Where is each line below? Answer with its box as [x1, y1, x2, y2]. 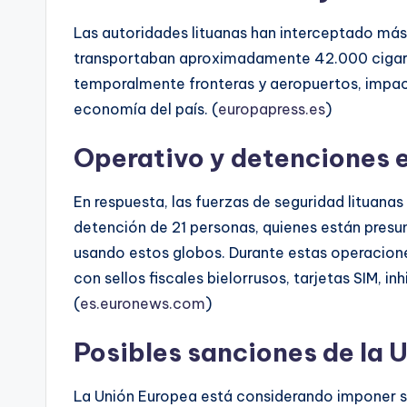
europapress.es [218, 99, 325, 118]
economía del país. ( [74, 99, 218, 118]
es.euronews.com [80, 293, 205, 313]
